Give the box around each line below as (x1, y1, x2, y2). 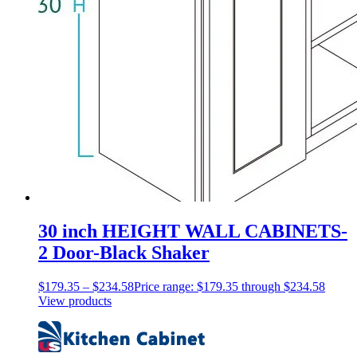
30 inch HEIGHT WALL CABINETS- (38, 220, 347, 241)
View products (38, 293, 112, 308)
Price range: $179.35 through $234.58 (134, 279, 325, 293)
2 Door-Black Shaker (38, 241, 210, 263)
